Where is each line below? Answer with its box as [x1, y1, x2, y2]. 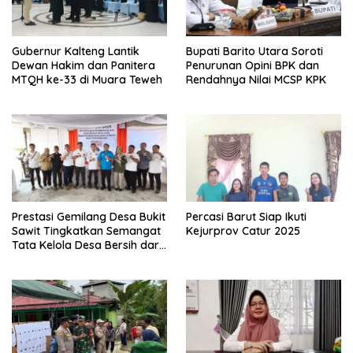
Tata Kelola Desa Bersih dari [12, 238, 162, 253]
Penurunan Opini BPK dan [186, 58, 319, 73]
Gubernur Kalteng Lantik [12, 44, 139, 59]
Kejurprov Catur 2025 [186, 224, 300, 239]
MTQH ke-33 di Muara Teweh [12, 72, 162, 87]
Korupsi [12, 252, 52, 267]
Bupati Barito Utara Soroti [186, 44, 323, 59]
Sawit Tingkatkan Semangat [12, 224, 161, 239]
